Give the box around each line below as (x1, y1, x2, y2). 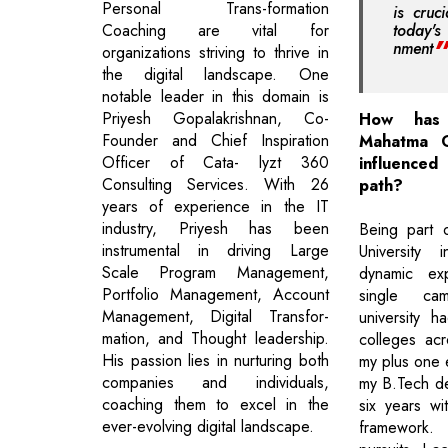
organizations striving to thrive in (102, 40, 329, 64)
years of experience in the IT (102, 194, 329, 218)
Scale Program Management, (102, 260, 329, 284)
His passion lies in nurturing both (102, 348, 329, 372)
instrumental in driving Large (102, 238, 329, 262)
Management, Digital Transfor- (102, 304, 329, 328)
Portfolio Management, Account (102, 282, 329, 306)
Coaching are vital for (102, 18, 329, 42)
